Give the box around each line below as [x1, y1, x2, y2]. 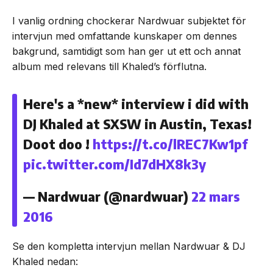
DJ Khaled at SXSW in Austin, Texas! [23, 115, 252, 132]
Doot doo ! [23, 135, 93, 152]
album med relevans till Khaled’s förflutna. [12, 60, 207, 73]
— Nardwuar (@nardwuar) [23, 188, 191, 205]
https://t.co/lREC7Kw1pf [93, 135, 248, 152]
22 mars [191, 188, 240, 205]
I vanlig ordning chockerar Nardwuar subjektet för [12, 15, 246, 27]
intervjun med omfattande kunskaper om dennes [12, 30, 237, 42]
